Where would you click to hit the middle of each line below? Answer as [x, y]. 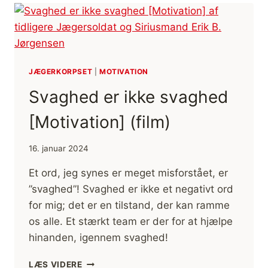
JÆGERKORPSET [61, 71]
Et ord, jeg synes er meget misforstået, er [128, 173]
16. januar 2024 [59, 149]
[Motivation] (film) [100, 122]
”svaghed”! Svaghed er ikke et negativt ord [131, 189]
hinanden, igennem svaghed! [98, 238]
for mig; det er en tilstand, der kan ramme [129, 205]
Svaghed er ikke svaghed [128, 97]
